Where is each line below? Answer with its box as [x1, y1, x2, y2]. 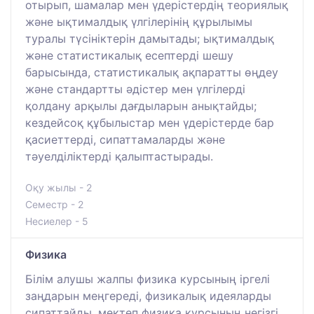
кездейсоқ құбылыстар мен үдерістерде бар [25, 115, 274, 130]
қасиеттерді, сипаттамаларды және [25, 132, 225, 146]
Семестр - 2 [25, 198, 83, 210]
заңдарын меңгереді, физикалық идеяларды [25, 288, 271, 303]
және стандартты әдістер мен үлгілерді [25, 81, 245, 96]
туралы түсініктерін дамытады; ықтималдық [25, 31, 274, 46]
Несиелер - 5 [25, 214, 88, 227]
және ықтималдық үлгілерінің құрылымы [25, 14, 252, 29]
